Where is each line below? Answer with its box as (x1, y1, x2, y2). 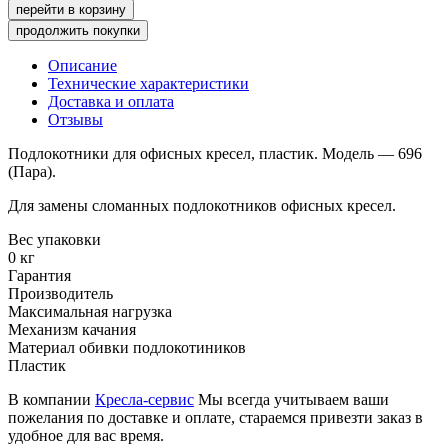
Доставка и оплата (48, 93, 174, 111)
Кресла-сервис (95, 391, 194, 409)
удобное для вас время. (8, 427, 164, 445)
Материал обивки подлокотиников (8, 339, 246, 357)
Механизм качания (8, 321, 136, 339)
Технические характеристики (48, 75, 249, 93)
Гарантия (8, 267, 71, 285)
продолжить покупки (16, 23, 140, 39)
